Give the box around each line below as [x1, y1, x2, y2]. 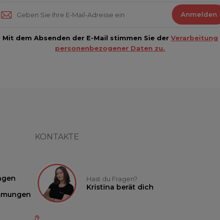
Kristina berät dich [86, 182, 154, 192]
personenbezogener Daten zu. [55, 44, 165, 52]
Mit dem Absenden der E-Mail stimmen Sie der [2, 33, 171, 42]
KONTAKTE [35, 132, 79, 141]
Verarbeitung [170, 33, 218, 42]
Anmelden [180, 10, 217, 19]
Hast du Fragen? [86, 174, 137, 183]
